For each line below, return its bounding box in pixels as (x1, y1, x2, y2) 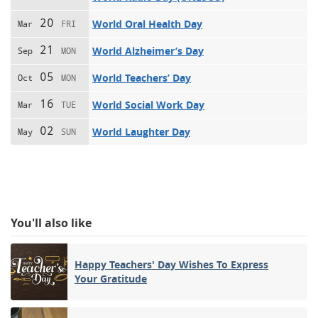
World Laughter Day (92, 124, 190, 138)
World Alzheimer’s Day (92, 43, 204, 57)
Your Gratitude (75, 271, 147, 285)
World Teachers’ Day (92, 70, 191, 84)
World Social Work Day (92, 97, 204, 111)
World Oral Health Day (92, 16, 202, 31)
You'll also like (11, 214, 92, 231)
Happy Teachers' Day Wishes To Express (75, 257, 268, 271)
